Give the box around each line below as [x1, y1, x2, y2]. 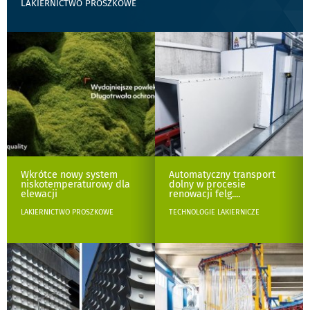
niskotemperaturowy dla [21, 179, 130, 191]
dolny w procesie [169, 179, 246, 191]
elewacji [21, 188, 57, 201]
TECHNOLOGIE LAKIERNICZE [169, 208, 259, 217]
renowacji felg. [169, 188, 234, 201]
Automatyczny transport [169, 169, 275, 181]
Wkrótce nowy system [21, 169, 118, 181]
